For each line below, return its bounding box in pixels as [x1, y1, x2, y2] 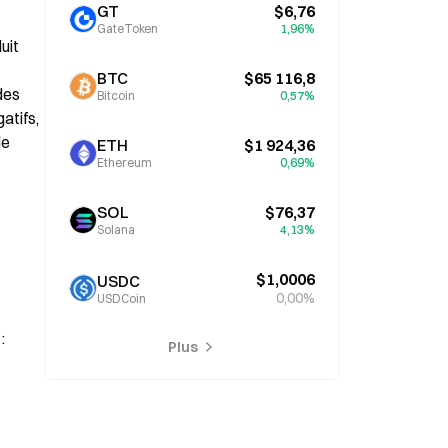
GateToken [97, 21, 158, 36]
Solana [97, 222, 135, 237]
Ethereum [97, 155, 152, 170]
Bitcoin [97, 88, 135, 103]
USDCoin [97, 290, 146, 306]
